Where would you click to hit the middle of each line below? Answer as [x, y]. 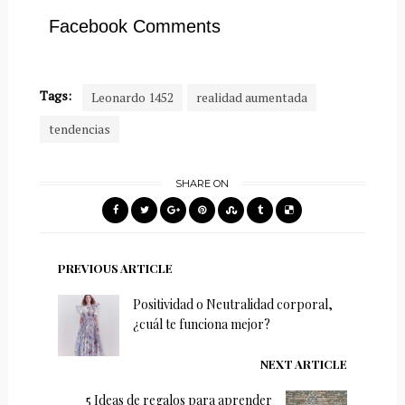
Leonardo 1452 [132, 97]
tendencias [79, 128]
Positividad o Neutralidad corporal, [232, 304]
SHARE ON [202, 183]
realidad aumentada [251, 97]
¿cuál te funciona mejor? [201, 324]
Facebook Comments [134, 26]
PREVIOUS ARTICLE [115, 268]
